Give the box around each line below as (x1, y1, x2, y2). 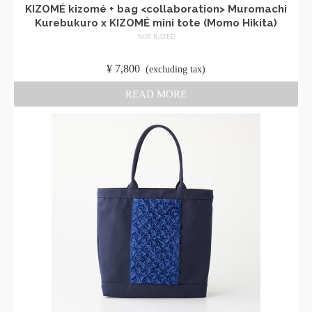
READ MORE (125, 88, 187, 100)
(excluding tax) (146, 64, 205, 75)
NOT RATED (136, 33, 175, 40)
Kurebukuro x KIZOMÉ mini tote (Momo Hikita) (35, 17, 277, 29)
